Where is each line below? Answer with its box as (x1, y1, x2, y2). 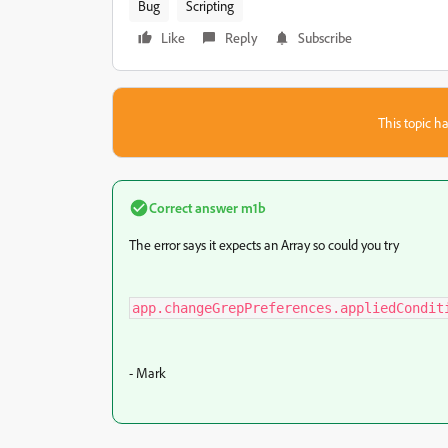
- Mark (129, 364, 169, 381)
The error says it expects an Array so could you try (129, 236, 402, 253)
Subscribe (298, 29, 352, 46)
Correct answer (149, 199, 238, 216)
